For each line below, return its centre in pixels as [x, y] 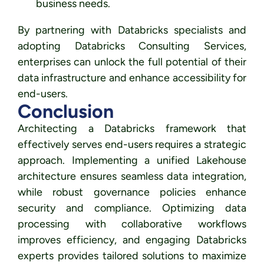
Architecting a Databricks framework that [132, 129]
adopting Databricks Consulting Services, [132, 46]
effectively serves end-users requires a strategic [132, 145]
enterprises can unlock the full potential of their [132, 62]
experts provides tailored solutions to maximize [132, 256]
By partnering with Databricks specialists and [132, 30]
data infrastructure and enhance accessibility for [132, 78]
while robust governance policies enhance [132, 192]
